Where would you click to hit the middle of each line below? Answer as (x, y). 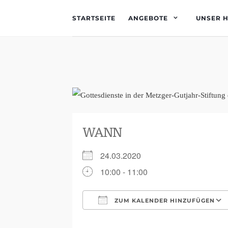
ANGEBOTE (148, 18)
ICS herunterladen (133, 219)
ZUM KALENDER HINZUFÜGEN (164, 201)
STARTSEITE (94, 18)
